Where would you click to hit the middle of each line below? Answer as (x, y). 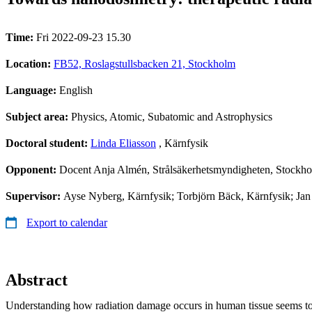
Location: (30, 63)
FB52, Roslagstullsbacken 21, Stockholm (145, 63)
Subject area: (38, 116)
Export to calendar (67, 222)
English (76, 90)
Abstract (37, 280)
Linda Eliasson (123, 143)
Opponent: (32, 169)
